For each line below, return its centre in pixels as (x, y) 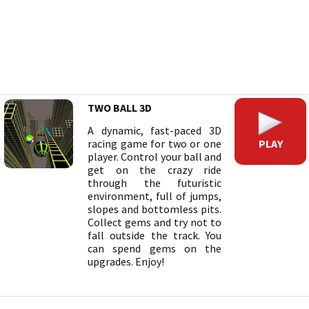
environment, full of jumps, (154, 196)
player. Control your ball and (154, 157)
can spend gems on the (154, 248)
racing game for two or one (154, 143)
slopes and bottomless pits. (154, 209)
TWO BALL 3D (120, 108)
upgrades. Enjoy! (126, 261)
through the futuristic (154, 183)
